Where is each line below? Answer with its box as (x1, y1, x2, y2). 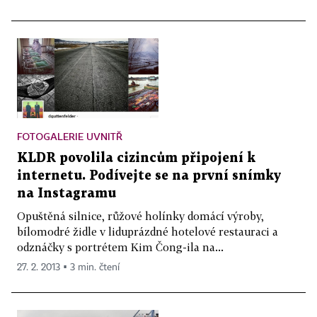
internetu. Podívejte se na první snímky (17, 170, 281, 183)
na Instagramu (17, 188, 116, 200)
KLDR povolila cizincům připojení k (17, 152, 255, 165)
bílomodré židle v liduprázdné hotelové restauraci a (17, 225, 278, 238)
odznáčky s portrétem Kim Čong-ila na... (17, 241, 224, 254)
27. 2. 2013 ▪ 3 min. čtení (17, 263, 120, 273)
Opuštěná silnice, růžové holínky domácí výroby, (17, 209, 264, 223)
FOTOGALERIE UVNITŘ (17, 130, 122, 143)
